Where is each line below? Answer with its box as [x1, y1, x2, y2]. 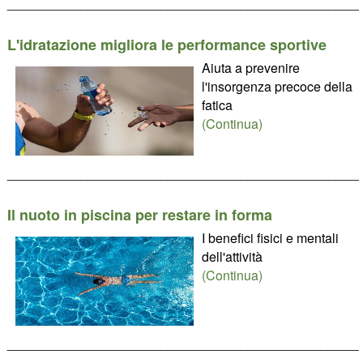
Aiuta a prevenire [201, 58, 300, 77]
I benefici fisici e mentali [201, 228, 339, 247]
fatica [201, 96, 233, 114]
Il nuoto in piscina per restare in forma [6, 204, 272, 225]
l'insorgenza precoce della [201, 77, 352, 96]
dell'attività [201, 247, 263, 266]
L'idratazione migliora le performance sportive [6, 34, 327, 55]
